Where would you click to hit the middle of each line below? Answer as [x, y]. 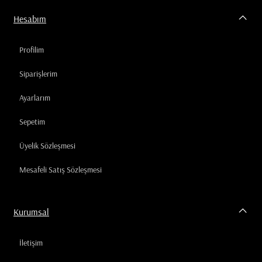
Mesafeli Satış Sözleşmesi [61, 170]
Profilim [32, 50]
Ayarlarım [35, 98]
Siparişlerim [38, 74]
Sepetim [32, 122]
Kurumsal [31, 211]
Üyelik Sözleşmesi [47, 146]
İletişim [31, 242]
